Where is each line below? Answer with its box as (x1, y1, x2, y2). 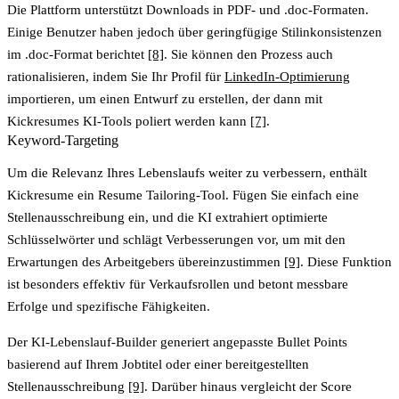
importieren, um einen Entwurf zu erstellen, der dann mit (7, 91, 322, 106)
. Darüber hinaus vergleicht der (144, 379, 321, 394)
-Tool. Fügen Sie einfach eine (196, 187, 359, 202)
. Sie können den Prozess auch (164, 46, 333, 61)
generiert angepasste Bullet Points (157, 334, 347, 349)
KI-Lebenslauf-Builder (31, 334, 157, 349)
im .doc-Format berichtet (7, 46, 148, 61)
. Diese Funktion (300, 254, 392, 269)
